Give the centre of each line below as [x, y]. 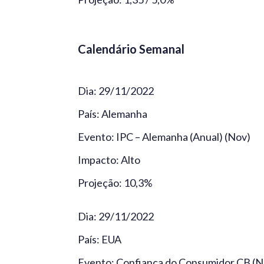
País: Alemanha [113, 113]
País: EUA [100, 239]
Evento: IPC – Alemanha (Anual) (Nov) [164, 136]
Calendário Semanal [131, 49]
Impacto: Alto [109, 159]
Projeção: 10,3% [115, 182]
